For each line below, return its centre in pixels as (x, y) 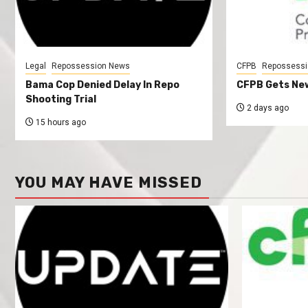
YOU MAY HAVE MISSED (109, 182)
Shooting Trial (61, 99)
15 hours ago (60, 122)
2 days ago (266, 108)
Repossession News (91, 66)
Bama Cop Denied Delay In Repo (102, 85)
